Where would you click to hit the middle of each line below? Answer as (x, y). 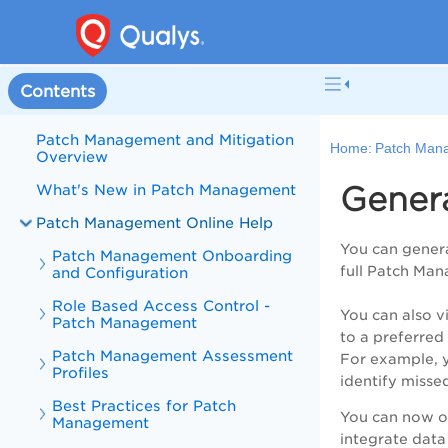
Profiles (81, 372)
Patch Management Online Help (155, 222)
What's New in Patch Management (166, 189)
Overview (72, 156)
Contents (57, 91)
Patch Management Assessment (173, 355)
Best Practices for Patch (144, 405)
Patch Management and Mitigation (165, 139)
